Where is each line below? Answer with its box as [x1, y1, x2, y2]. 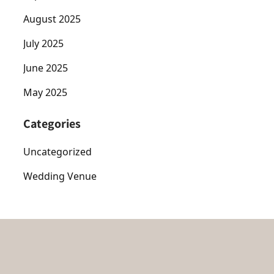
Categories [23, 115, 81, 131]
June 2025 [23, 61, 68, 75]
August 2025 [23, 12, 81, 26]
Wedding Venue [23, 169, 97, 183]
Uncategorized [23, 144, 92, 158]
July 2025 [23, 36, 64, 50]
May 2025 [23, 85, 67, 99]
